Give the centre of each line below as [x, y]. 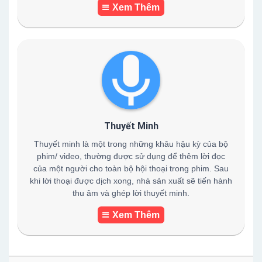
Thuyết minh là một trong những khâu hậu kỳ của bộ [131, 144]
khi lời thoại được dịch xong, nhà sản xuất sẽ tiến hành [131, 181]
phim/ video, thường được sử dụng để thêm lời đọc [131, 156]
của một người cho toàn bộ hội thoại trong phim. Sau [131, 168]
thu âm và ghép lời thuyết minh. [131, 193]
